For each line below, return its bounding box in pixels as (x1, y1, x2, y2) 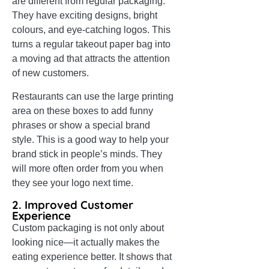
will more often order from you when (12, 163, 163, 174)
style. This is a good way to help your (12, 134, 169, 145)
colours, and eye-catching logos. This (12, 25, 171, 35)
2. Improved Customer (12, 198, 133, 213)
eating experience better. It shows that (12, 252, 172, 262)
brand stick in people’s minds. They (12, 149, 162, 160)
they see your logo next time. (12, 178, 133, 189)
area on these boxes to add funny (12, 106, 153, 116)
